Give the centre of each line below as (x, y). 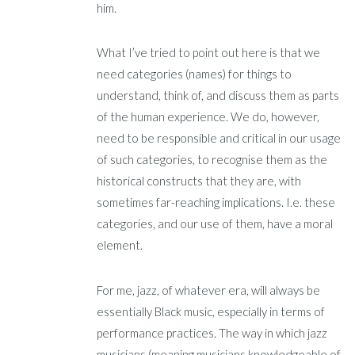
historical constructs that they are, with (199, 181)
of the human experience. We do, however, (208, 117)
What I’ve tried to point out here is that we (209, 53)
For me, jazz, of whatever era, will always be (209, 290)
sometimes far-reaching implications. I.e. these (216, 202)
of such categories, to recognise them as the (212, 160)
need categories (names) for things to (195, 74)
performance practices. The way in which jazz (212, 333)
